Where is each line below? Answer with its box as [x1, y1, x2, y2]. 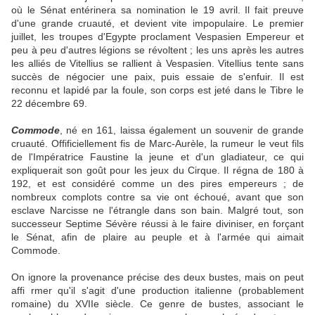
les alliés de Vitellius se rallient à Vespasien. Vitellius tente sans [11, 58, 304, 70]
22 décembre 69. [11, 98, 87, 110]
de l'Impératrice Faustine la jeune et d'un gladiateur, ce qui [11, 151, 304, 163]
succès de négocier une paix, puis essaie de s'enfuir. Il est [11, 71, 304, 83]
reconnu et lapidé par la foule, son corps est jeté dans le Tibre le [11, 84, 304, 96]
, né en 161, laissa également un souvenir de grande [60, 124, 304, 136]
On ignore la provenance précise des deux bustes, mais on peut [11, 271, 304, 283]
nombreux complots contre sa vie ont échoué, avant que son [11, 191, 304, 203]
